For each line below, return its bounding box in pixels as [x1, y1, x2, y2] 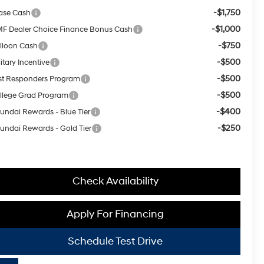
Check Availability [72, 174, 159, 188]
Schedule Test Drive [68, 234, 163, 248]
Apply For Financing [67, 207, 164, 221]
